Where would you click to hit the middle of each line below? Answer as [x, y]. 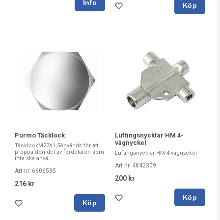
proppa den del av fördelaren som [59, 152]
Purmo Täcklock [40, 136]
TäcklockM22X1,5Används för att [56, 146]
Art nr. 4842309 [136, 166]
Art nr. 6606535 [35, 171]
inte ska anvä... [34, 159]
